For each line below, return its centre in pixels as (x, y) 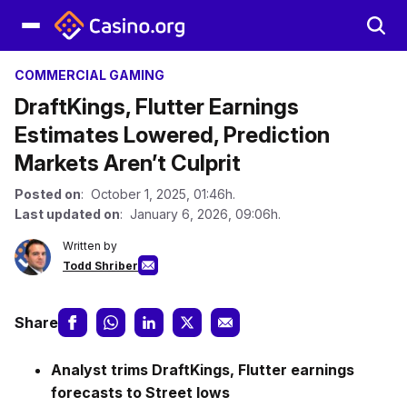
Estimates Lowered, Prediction (172, 135)
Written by (90, 246)
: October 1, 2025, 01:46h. (158, 194)
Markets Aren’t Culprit (128, 163)
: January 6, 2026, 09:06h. (200, 214)
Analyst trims (101, 370)
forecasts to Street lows (140, 392)
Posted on (48, 194)
